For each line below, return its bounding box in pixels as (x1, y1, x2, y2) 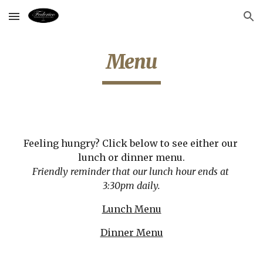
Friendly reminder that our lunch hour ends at (32, 166, 229, 177)
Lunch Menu (102, 203, 161, 215)
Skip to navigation (180, 16, 254, 27)
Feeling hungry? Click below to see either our (23, 137, 238, 149)
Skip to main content (9, 16, 93, 27)
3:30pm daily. (103, 180, 160, 191)
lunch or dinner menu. (78, 151, 185, 163)
